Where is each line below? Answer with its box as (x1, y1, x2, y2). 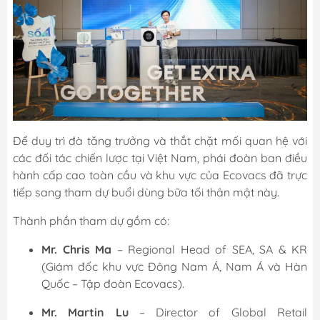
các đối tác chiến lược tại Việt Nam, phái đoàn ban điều (13, 151, 307, 166)
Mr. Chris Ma (41, 242, 111, 257)
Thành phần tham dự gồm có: (13, 214, 169, 229)
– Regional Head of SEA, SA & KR (111, 242, 307, 257)
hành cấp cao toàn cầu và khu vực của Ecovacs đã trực (13, 168, 307, 183)
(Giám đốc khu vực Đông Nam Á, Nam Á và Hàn (41, 259, 307, 274)
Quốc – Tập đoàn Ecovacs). (41, 276, 184, 291)
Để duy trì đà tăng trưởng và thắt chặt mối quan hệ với (13, 134, 307, 149)
